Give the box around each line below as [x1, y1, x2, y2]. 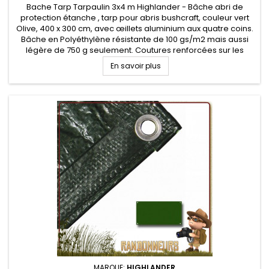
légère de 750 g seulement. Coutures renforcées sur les [25, 44, 244, 56]
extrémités [113, 55, 156, 67]
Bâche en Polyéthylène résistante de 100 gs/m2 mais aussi [20, 34, 249, 45]
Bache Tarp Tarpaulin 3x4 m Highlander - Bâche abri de [26, 1, 243, 13]
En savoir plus [110, 61, 161, 71]
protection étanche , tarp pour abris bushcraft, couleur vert [20, 12, 249, 23]
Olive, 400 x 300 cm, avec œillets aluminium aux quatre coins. [16, 23, 253, 34]
